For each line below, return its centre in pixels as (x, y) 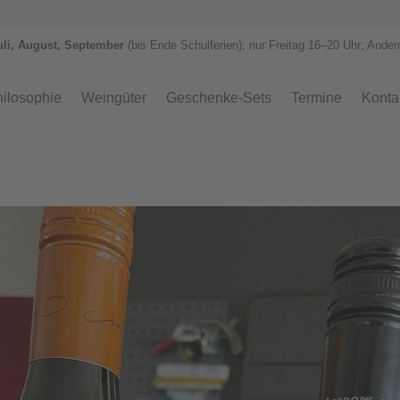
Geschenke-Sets (219, 98)
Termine (317, 98)
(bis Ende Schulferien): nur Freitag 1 (221, 45)
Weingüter (114, 98)
